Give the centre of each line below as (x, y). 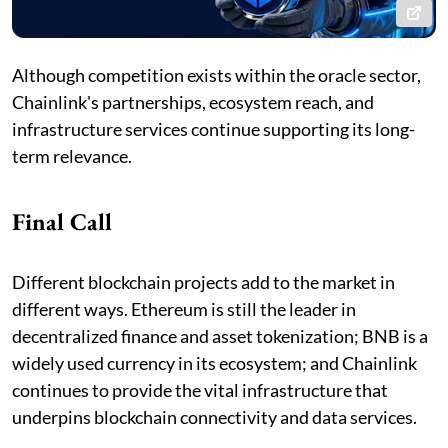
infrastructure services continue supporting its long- (213, 128)
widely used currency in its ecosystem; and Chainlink (214, 362)
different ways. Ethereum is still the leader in (184, 308)
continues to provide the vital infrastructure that (200, 389)
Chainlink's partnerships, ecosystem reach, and (193, 101)
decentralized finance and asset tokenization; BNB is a (220, 335)
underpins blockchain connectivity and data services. (214, 416)
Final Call (62, 221)
